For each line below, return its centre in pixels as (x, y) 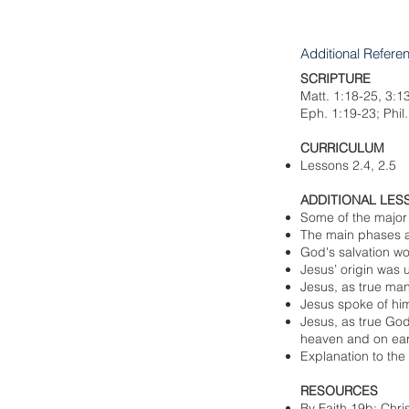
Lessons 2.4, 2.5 (348, 165)
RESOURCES (339, 391)
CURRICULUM (342, 148)
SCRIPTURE (336, 79)
